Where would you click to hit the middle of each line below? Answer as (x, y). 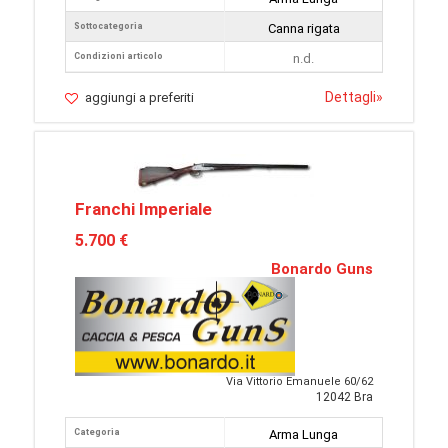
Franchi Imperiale (143, 209)
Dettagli (350, 97)
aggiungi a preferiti (139, 98)
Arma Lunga (303, 435)
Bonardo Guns (322, 269)
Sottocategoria (108, 26)
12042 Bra (344, 397)
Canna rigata (303, 29)
